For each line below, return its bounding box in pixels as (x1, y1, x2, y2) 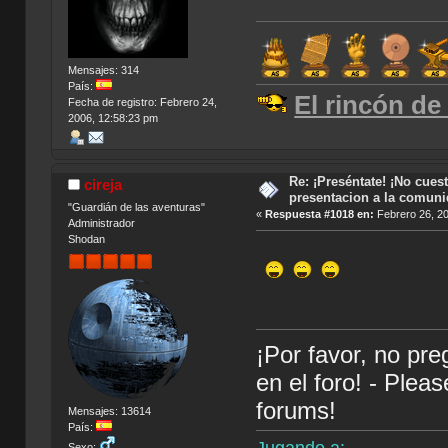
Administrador (67, 217, 135, 230)
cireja (84, 176, 123, 194)
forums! (256, 396, 337, 424)
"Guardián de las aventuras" (67, 201, 205, 214)
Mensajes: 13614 (67, 405, 151, 418)
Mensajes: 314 (67, 63, 139, 76)
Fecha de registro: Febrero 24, (67, 95, 217, 108)
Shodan (67, 233, 105, 246)
